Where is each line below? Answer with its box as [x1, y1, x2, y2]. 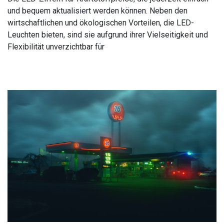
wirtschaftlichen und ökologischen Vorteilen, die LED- [7, 18, 194, 28]
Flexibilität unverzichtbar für [7, 42, 104, 52]
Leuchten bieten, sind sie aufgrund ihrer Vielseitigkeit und [7, 30, 208, 40]
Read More [7, 64, 46, 74]
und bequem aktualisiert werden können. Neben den [7, 6, 187, 16]
